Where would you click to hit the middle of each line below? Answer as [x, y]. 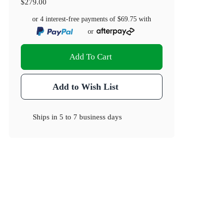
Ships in [46, 117]
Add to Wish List [85, 87]
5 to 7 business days [91, 117]
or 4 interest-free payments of [75, 19]
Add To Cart [91, 57]
